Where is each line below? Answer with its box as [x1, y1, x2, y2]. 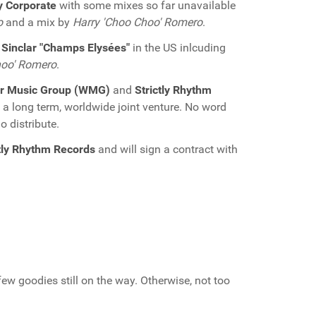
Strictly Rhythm [135, 83, 212, 97]
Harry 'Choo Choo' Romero [73, 16, 202, 29]
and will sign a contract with [95, 142, 238, 156]
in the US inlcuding [130, 41, 226, 54]
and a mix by [3, 16, 73, 29]
